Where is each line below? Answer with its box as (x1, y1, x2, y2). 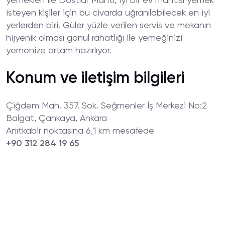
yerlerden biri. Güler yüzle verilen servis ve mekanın (6, 21, 211, 30)
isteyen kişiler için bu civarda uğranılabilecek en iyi (6, 9, 210, 18)
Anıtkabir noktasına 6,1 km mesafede (6, 127, 154, 136)
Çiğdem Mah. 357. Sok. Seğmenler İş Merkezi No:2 (6, 101, 207, 110)
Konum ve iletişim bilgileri (6, 70, 184, 86)
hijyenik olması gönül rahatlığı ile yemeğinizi (6, 34, 182, 43)
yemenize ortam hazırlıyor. (6, 46, 111, 55)
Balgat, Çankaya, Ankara (6, 114, 107, 123)
